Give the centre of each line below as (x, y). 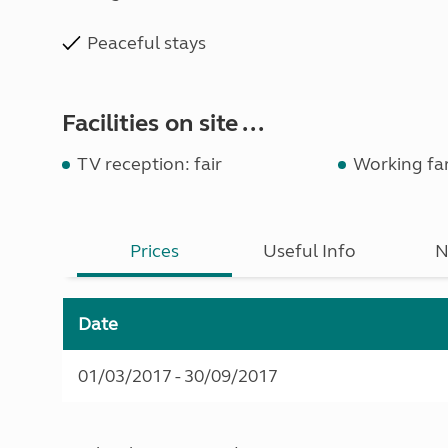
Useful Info (310, 251)
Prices (155, 251)
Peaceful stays (146, 43)
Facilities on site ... (163, 123)
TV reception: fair (149, 164)
